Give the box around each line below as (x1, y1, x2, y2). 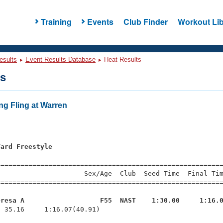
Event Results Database (25, 56, 96, 63)
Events (87, 15, 113, 27)
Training (40, 15, 72, 27)
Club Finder (123, 15, 168, 27)
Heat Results (102, 56, 141, 63)
